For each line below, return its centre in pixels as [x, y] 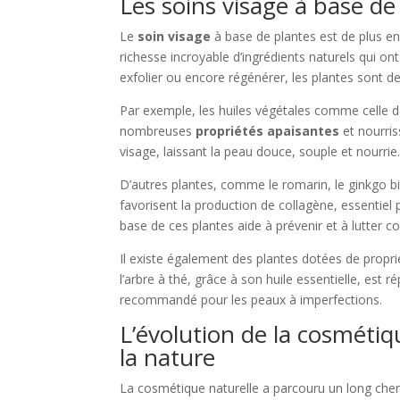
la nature [168, 357]
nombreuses [158, 130]
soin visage [175, 36]
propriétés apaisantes [268, 130]
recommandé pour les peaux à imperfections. [251, 299]
